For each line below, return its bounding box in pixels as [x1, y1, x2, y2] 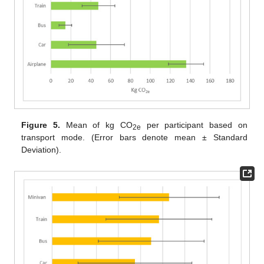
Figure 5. [21, 120, 61, 130]
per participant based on [140, 120, 247, 130]
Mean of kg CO [60, 120, 133, 130]
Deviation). [21, 144, 62, 154]
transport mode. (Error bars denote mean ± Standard [21, 132, 247, 142]
